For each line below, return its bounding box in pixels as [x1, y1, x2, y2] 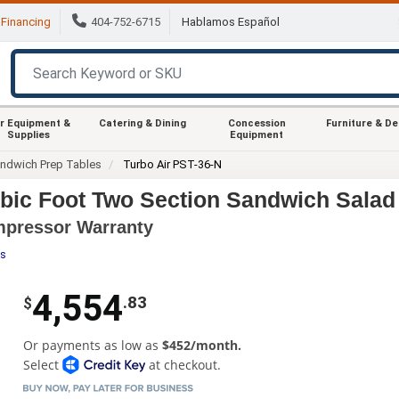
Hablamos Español [182, 15, 280, 29]
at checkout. [145, 355, 222, 373]
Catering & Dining [99, 117, 186, 129]
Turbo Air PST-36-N [123, 157, 223, 171]
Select [22, 355, 62, 373]
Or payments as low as [22, 336, 162, 354]
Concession [227, 117, 286, 129]
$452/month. [161, 336, 241, 354]
